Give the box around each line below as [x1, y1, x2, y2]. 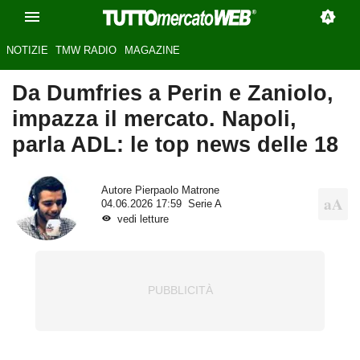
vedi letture [117, 213, 169, 225]
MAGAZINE [124, 44, 180, 57]
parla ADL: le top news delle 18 [12, 132, 338, 157]
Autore [100, 184, 135, 196]
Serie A [187, 198, 222, 210]
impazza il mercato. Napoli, [12, 106, 297, 132]
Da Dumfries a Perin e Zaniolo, [12, 80, 333, 106]
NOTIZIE [6, 44, 48, 57]
